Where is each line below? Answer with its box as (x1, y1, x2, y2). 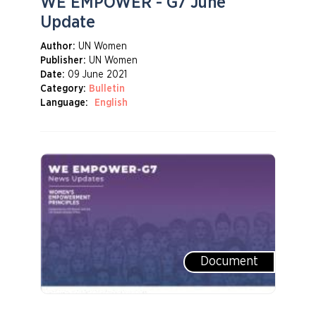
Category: (39, 84, 85, 94)
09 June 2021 (67, 70, 127, 80)
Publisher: (39, 56, 85, 66)
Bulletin (88, 84, 125, 94)
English (94, 98, 128, 108)
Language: (39, 98, 87, 108)
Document (200, 255, 259, 268)
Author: (39, 42, 75, 51)
